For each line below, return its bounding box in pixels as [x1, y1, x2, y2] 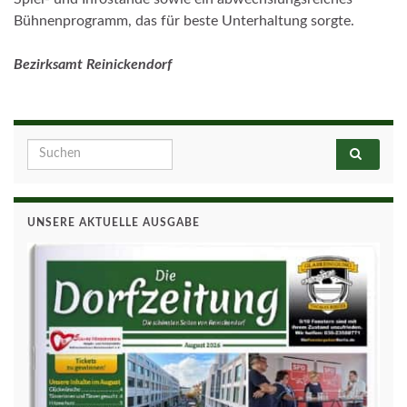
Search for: [26, 141, 97, 156]
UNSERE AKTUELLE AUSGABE [27, 216, 200, 228]
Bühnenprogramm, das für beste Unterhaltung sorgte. [14, 13, 354, 28]
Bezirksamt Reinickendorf [14, 56, 172, 72]
